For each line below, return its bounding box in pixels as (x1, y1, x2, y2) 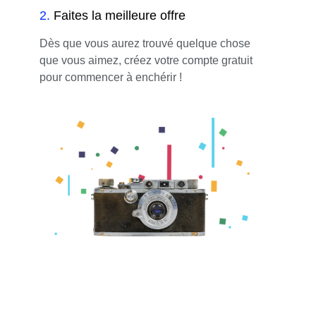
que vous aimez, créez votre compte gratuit (39, 54, 253, 66)
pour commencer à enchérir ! (39, 71, 182, 83)
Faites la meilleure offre (54, 8, 186, 23)
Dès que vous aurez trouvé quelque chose (39, 37, 250, 49)
